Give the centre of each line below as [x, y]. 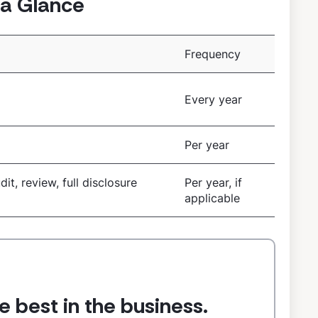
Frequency [213, 54]
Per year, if [214, 182]
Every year [214, 99]
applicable [213, 198]
